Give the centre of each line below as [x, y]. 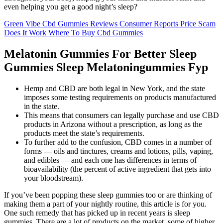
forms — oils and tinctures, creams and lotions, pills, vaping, [118, 151]
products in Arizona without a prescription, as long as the [113, 124]
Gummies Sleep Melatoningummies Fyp [106, 67]
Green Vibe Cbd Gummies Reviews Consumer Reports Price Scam [110, 24]
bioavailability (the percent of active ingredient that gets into [117, 169]
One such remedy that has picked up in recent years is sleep [97, 213]
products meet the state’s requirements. [84, 133]
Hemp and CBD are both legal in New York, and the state [114, 89]
